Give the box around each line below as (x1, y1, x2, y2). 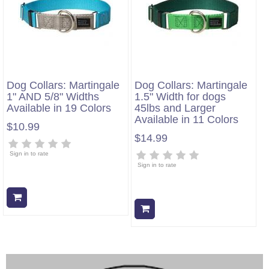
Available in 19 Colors (7, 102, 112, 114)
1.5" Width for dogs (134, 91, 226, 103)
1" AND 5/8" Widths (7, 91, 100, 103)
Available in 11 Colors (134, 113, 238, 125)
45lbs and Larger (134, 102, 216, 114)
